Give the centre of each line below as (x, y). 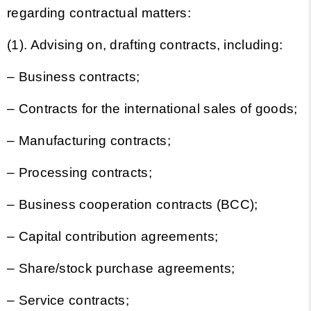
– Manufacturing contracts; (89, 141)
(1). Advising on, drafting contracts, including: (147, 45)
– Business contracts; (74, 77)
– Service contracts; (70, 300)
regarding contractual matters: (99, 13)
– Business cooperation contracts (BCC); (133, 204)
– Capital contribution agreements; (115, 236)
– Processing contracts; (79, 173)
